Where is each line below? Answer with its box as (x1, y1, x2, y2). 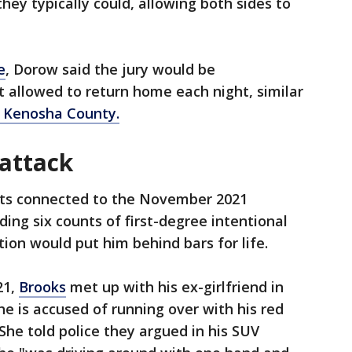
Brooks (19, 277, 66, 297)
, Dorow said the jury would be (5, 60, 215, 79)
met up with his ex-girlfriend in (66, 277, 284, 297)
